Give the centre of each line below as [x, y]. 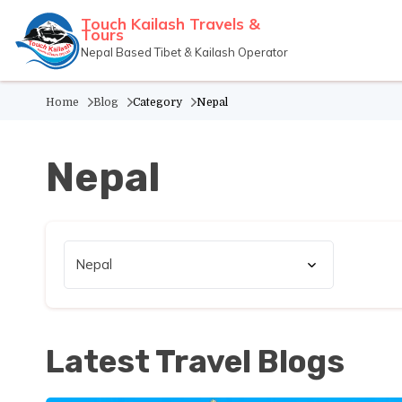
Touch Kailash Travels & [170, 24]
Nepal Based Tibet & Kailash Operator [184, 52]
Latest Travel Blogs [195, 362]
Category [157, 102]
